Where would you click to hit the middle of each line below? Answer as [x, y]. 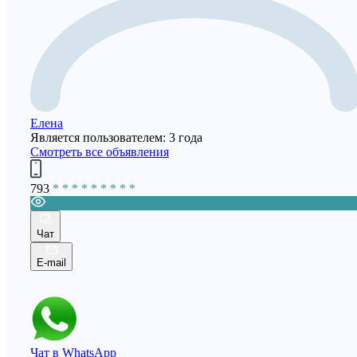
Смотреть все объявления [100, 151]
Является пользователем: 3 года [116, 137]
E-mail [51, 262]
